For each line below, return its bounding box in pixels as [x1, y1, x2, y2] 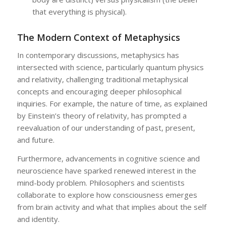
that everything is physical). [32, 7, 127, 17]
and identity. [17, 213, 60, 224]
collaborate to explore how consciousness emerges [17, 189, 197, 200]
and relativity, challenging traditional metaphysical [17, 74, 188, 84]
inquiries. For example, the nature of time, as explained [17, 98, 207, 108]
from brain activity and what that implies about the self [17, 201, 206, 212]
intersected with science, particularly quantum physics [17, 62, 204, 72]
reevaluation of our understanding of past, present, [17, 122, 195, 133]
